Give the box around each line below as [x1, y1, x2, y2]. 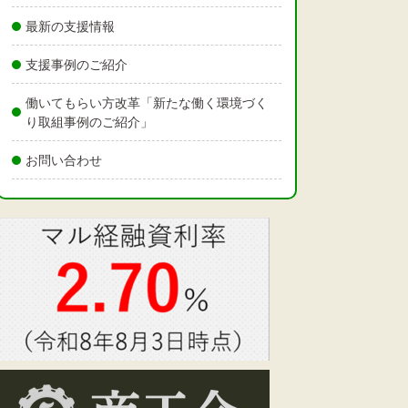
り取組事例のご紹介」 [25, 114, 153, 129]
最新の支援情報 [25, 18, 115, 34]
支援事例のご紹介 [25, 56, 127, 72]
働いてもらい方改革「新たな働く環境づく [25, 95, 268, 110]
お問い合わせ [25, 152, 102, 168]
